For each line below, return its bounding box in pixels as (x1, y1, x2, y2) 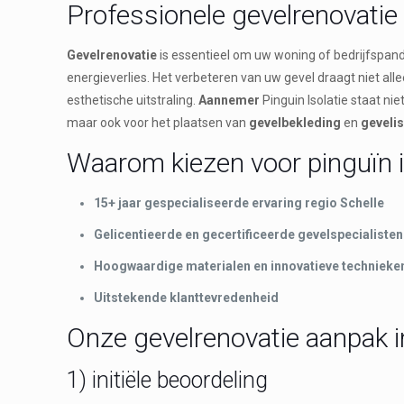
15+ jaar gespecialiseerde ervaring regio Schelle (94, 195, 385, 210)
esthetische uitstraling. (67, 92, 199, 107)
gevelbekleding (249, 115, 342, 130)
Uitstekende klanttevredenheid (94, 289, 280, 305)
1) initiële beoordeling (67, 366, 269, 393)
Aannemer (198, 92, 261, 107)
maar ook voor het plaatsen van (67, 115, 250, 130)
